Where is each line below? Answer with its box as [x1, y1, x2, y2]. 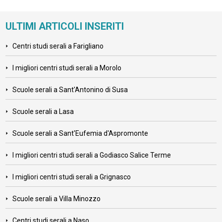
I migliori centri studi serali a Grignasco [12, 173, 131, 181]
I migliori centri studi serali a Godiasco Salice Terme [12, 151, 171, 160]
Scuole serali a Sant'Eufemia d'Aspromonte [12, 129, 149, 138]
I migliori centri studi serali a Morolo [12, 64, 122, 72]
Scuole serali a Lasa [12, 108, 74, 116]
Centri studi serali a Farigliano [12, 42, 104, 51]
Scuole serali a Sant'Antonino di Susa [12, 86, 128, 94]
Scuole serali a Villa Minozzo [12, 195, 101, 203]
